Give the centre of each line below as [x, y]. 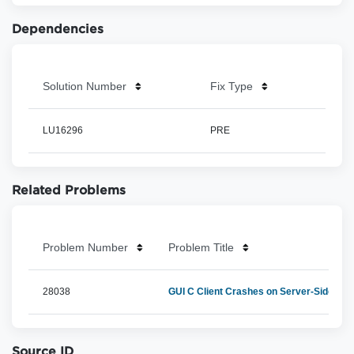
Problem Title [201, 247]
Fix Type [232, 86]
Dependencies [58, 30]
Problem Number [85, 247]
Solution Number [84, 86]
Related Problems [69, 191]
